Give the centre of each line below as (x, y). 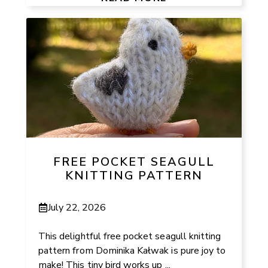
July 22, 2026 (77, 207)
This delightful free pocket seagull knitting (130, 236)
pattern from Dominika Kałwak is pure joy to (132, 250)
